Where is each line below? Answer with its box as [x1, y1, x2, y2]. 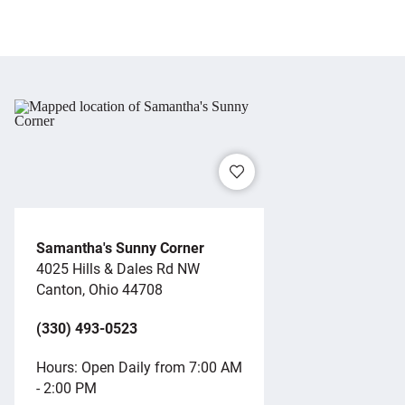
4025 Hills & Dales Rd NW [36, 258, 200, 278]
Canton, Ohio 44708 [36, 278, 163, 298]
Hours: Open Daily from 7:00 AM [36, 356, 242, 376]
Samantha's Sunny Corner [36, 237, 204, 257]
